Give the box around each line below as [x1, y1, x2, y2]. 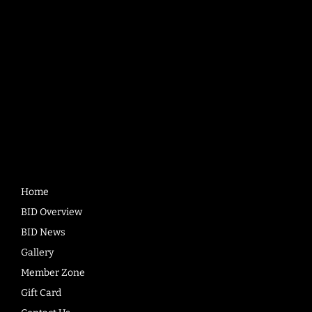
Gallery [21, 247, 54, 258]
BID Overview [21, 206, 83, 218]
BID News [21, 226, 66, 238]
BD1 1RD [30, 2, 70, 15]
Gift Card [21, 287, 62, 299]
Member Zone [21, 267, 86, 279]
